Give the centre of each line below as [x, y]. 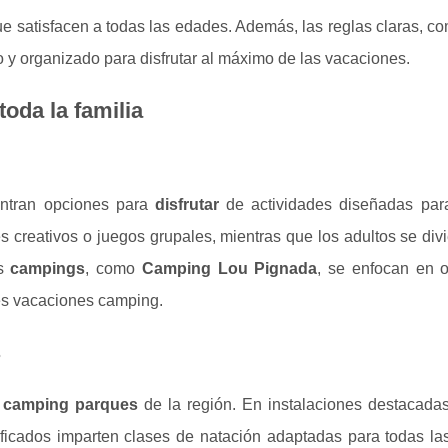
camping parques [70, 405]
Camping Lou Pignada [229, 269]
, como [113, 269]
